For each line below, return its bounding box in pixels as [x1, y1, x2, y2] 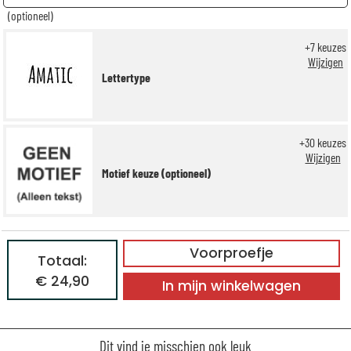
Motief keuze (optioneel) [102, 165, 211, 181]
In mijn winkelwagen [161, 277, 301, 296]
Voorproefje [189, 244, 273, 263]
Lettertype [102, 70, 150, 85]
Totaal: [37, 251, 87, 270]
